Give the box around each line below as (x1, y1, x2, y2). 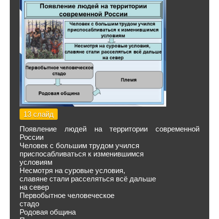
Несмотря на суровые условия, (20, 166, 125, 175)
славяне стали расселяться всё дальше (20, 175, 156, 183)
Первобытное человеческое (20, 191, 114, 199)
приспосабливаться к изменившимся (20, 150, 144, 158)
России (20, 133, 44, 141)
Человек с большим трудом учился (20, 141, 139, 150)
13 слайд (23, 110, 54, 118)
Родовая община (20, 208, 76, 216)
